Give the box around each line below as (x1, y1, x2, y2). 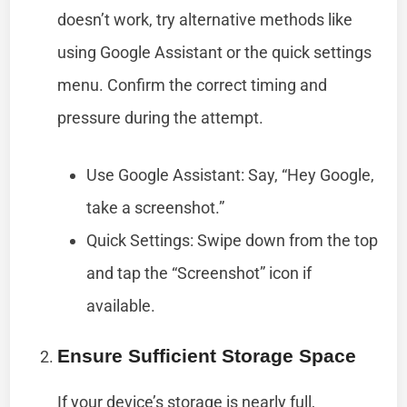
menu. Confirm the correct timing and (57, 74, 328, 94)
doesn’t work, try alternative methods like (57, 9, 353, 29)
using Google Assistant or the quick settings (57, 42, 372, 62)
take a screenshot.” (86, 197, 225, 217)
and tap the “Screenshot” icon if (86, 263, 313, 283)
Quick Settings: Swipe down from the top (86, 230, 379, 250)
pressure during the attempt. (57, 107, 264, 127)
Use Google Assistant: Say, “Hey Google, (86, 164, 375, 184)
